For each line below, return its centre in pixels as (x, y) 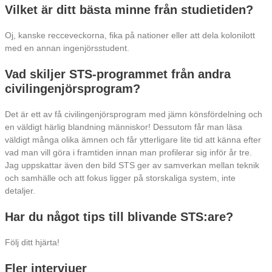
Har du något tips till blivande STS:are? (119, 216)
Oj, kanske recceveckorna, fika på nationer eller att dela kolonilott (130, 35)
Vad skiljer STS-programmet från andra (118, 74)
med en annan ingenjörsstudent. (67, 48)
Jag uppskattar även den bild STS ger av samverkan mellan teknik (132, 165)
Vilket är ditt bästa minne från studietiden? (129, 9)
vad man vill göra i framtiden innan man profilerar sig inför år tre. (128, 152)
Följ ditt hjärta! (32, 242)
